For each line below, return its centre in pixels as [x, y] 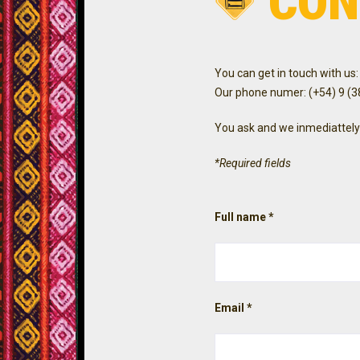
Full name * [245, 217]
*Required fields [253, 164]
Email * [234, 308]
